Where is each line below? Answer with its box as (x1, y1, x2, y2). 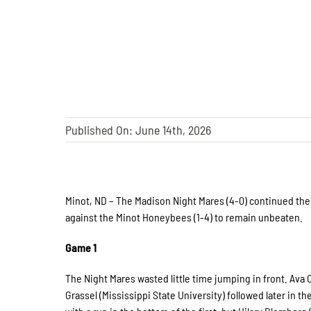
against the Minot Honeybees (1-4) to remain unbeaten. (65, 210, 303, 224)
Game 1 (65, 241, 97, 254)
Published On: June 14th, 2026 (65, 122, 212, 137)
